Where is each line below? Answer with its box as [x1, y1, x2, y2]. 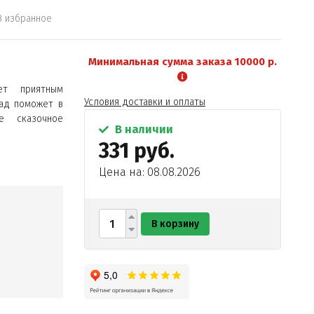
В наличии [111, 123, 173, 136]
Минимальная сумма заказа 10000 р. [88, 55, 277, 68]
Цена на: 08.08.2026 [98, 165, 200, 179]
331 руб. [98, 138, 175, 163]
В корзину [151, 217, 199, 230]
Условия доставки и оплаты [83, 96, 205, 108]
